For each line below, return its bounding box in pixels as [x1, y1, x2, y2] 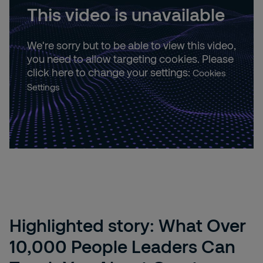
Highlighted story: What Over [9, 214, 246, 236]
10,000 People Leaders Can [9, 235, 235, 257]
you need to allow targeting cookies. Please [27, 52, 234, 65]
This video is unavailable [27, 3, 225, 25]
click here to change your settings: [27, 65, 193, 79]
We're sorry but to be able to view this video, [27, 38, 236, 52]
